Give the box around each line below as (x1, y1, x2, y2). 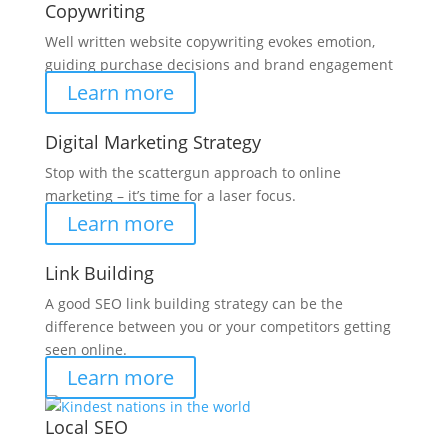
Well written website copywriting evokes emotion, (44, 31, 375, 51)
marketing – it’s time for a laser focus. (44, 185, 296, 205)
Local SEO (44, 414, 128, 439)
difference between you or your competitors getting (44, 316, 391, 336)
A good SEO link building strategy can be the (44, 293, 343, 313)
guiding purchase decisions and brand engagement (44, 54, 393, 74)
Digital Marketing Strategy (44, 129, 261, 154)
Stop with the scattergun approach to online (44, 162, 341, 182)
